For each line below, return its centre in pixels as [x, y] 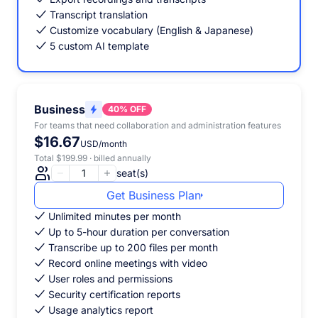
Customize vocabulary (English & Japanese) [152, 30]
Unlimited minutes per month [115, 216]
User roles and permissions [110, 278]
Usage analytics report [101, 309]
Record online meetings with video [128, 263]
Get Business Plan [153, 195]
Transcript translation [99, 14]
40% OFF [127, 109]
